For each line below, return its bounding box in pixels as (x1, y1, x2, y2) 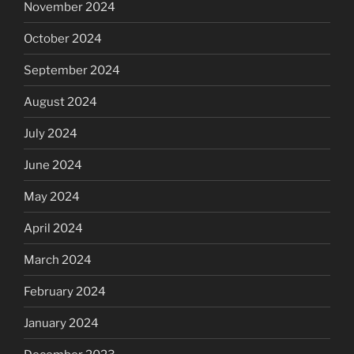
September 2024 (24, 62, 120, 77)
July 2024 (24, 126, 77, 141)
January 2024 (24, 315, 99, 330)
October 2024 (24, 31, 102, 46)
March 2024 (24, 252, 92, 267)
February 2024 (24, 284, 106, 299)
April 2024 (24, 220, 83, 235)
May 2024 (24, 189, 80, 204)
